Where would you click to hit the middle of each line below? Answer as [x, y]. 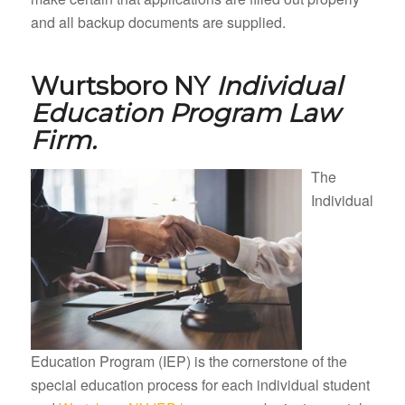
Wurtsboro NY [123, 85]
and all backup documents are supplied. [158, 22]
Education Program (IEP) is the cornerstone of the [188, 362]
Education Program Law [185, 113]
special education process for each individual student [200, 385]
